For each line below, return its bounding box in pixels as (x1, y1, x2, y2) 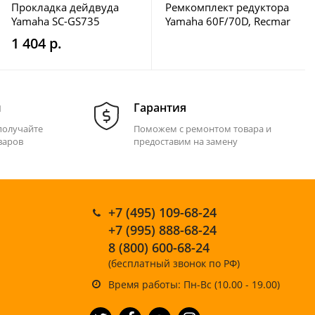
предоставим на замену (134, 135, 238, 148)
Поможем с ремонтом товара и (134, 122, 271, 135)
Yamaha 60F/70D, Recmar (165, 14, 290, 28)
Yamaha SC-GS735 (11, 14, 100, 28)
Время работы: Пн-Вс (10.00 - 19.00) (108, 278, 280, 291)
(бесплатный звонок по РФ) (108, 257, 240, 270)
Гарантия (134, 100, 186, 115)
